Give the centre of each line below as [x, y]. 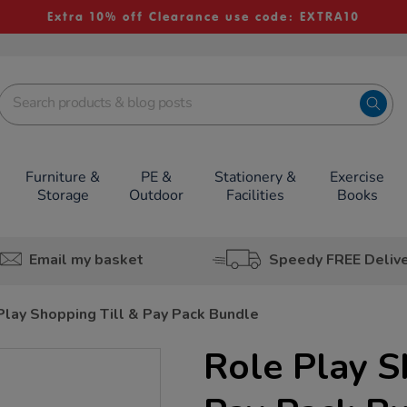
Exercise [357, 177]
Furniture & [63, 177]
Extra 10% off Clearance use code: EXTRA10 [203, 17]
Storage [63, 195]
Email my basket [86, 259]
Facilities [255, 195]
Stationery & [255, 177]
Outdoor [156, 195]
